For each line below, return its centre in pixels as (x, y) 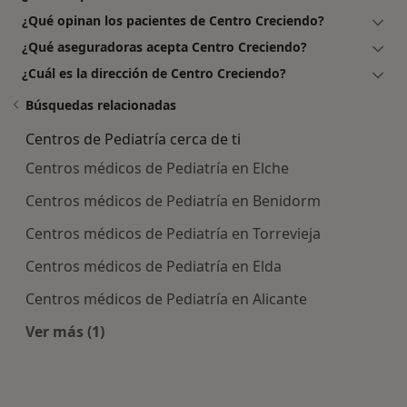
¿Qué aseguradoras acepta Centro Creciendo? (164, 47)
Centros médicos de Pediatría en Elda (154, 267)
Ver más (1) (65, 332)
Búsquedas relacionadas (101, 105)
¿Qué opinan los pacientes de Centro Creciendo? (173, 21)
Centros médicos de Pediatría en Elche (157, 169)
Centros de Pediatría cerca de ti (133, 139)
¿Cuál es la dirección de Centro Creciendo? (154, 74)
